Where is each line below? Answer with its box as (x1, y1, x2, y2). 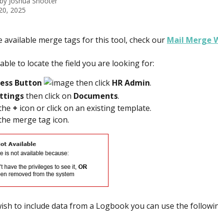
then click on (24, 91, 73, 102)
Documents (73, 91, 118, 102)
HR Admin (112, 77, 150, 88)
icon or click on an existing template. (18, 102, 153, 113)
